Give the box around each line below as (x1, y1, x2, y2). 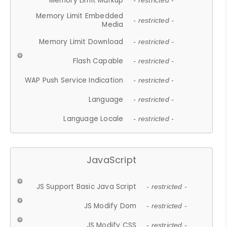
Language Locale (63, 113, 124, 124)
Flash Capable (72, 56, 124, 66)
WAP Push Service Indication (24, 75, 124, 85)
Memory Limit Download (39, 36, 124, 47)
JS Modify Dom (84, 201, 137, 211)
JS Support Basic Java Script (36, 181, 137, 192)
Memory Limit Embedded (36, 11, 124, 21)
